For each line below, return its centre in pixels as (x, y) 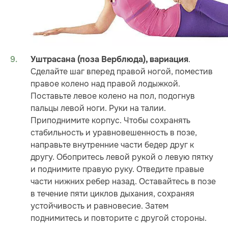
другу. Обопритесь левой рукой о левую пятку (122, 157)
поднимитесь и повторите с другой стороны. (119, 218)
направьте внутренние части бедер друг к (112, 145)
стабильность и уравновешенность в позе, (114, 132)
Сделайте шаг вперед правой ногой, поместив (122, 71)
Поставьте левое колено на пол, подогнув (113, 96)
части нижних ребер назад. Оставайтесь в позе (123, 181)
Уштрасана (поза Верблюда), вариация (109, 59)
